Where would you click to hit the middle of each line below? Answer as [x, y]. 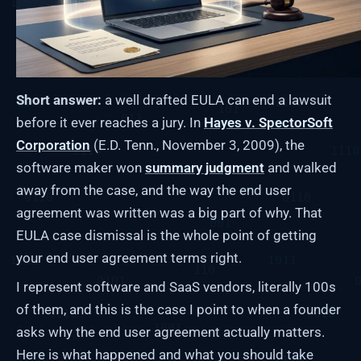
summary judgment [205, 167]
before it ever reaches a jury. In [110, 122]
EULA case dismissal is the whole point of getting [166, 235]
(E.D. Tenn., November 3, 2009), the [197, 145]
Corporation [53, 145]
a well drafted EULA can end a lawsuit [217, 100]
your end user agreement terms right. [129, 257]
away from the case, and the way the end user [154, 190]
